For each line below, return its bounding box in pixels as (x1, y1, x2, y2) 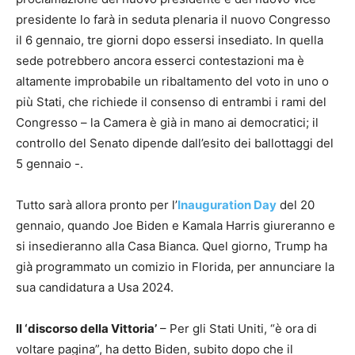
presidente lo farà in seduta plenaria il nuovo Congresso (16, 12, 330, 28)
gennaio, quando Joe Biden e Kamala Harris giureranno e (16, 218, 335, 234)
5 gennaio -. (16, 156, 83, 172)
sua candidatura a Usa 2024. (16, 280, 174, 296)
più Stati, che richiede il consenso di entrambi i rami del (16, 94, 326, 110)
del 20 (277, 197, 315, 213)
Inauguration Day (177, 197, 277, 213)
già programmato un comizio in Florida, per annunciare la (16, 259, 334, 275)
